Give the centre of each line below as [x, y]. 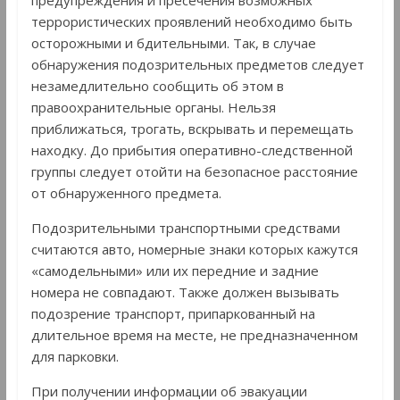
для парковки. [75, 356]
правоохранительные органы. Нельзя [153, 107]
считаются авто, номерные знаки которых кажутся [194, 249]
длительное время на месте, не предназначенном [194, 334]
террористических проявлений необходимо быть [192, 21]
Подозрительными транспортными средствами [185, 227]
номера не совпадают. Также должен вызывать [185, 292]
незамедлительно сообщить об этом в [157, 85]
